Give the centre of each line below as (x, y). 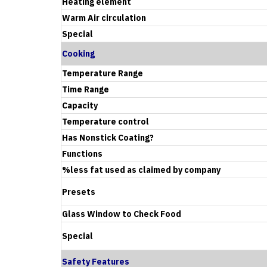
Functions (82, 153)
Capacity (80, 105)
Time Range (86, 89)
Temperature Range (103, 73)
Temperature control (105, 121)
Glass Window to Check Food (122, 214)
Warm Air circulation (104, 18)
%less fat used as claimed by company (141, 170)
